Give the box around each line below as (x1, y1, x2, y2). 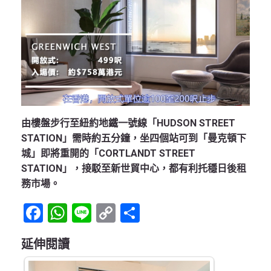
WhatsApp (67, 201, 157, 225)
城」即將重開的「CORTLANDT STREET (21, 148, 195, 160)
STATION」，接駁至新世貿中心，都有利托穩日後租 (21, 163, 246, 175)
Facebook (43, 201, 127, 225)
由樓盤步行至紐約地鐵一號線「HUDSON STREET (21, 117, 235, 129)
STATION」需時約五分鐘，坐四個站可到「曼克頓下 (21, 132, 246, 145)
